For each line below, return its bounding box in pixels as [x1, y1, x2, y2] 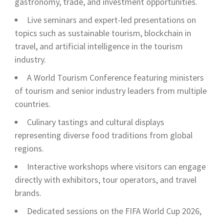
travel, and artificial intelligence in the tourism [15, 40, 183, 52]
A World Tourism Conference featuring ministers [27, 71, 204, 83]
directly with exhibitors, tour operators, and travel [15, 174, 197, 185]
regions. [15, 142, 44, 154]
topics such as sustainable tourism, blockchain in [15, 27, 191, 39]
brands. [15, 187, 42, 198]
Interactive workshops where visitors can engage [27, 160, 206, 172]
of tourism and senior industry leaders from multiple [15, 85, 207, 96]
